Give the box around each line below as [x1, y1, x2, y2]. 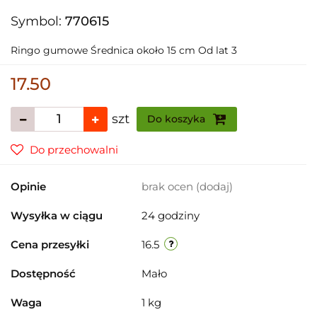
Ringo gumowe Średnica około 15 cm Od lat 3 [11, 43, 237, 57]
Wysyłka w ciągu [11, 208, 103, 222]
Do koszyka [147, 112, 208, 125]
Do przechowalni [30, 142, 118, 156]
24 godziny [142, 208, 200, 222]
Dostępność [11, 266, 76, 280]
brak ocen [142, 179, 196, 193]
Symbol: [11, 13, 65, 29]
